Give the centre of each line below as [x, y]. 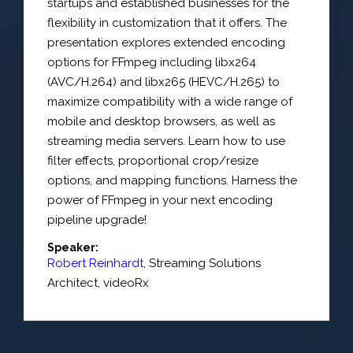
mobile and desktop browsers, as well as [161, 121]
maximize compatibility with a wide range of [170, 102]
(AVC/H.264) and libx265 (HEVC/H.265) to [163, 82]
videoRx [126, 282]
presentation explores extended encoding [166, 43]
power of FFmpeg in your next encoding [160, 200]
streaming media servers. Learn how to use [166, 141]
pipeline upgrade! [97, 220]
